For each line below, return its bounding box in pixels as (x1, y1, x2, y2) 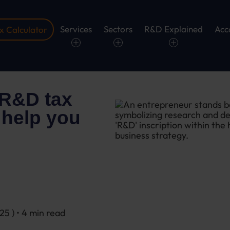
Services (60, 24, 92, 34)
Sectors (103, 24, 132, 34)
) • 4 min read (12, 207, 65, 219)
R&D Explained (144, 24, 203, 34)
